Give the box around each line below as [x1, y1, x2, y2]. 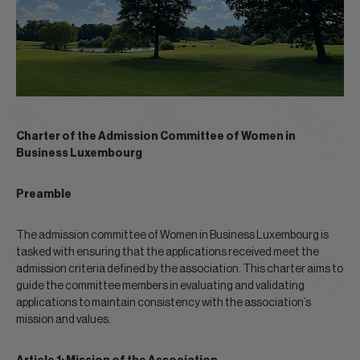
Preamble [16, 189, 72, 200]
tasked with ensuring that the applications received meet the [16, 247, 319, 258]
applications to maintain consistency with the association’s [16, 297, 311, 309]
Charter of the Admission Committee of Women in [16, 131, 296, 142]
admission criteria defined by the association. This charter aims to [16, 264, 343, 275]
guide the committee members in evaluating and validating [16, 280, 305, 292]
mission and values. [16, 314, 111, 325]
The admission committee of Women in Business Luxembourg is [16, 230, 329, 241]
